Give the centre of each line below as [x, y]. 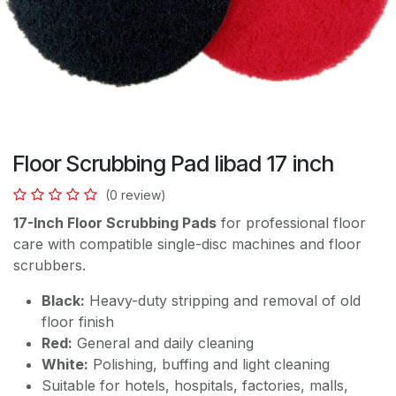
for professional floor [291, 222]
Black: [63, 300]
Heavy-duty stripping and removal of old [223, 300]
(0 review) [136, 194]
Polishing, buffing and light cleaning [209, 364]
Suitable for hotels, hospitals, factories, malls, [195, 385]
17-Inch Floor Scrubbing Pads [115, 222]
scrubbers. [49, 265]
